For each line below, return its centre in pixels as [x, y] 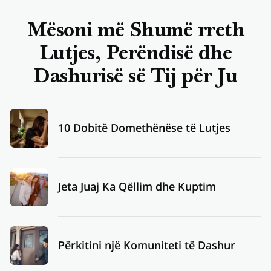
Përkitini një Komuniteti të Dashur [147, 245]
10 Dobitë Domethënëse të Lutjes [144, 128]
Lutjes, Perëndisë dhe [135, 54]
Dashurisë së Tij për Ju [135, 77]
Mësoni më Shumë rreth [135, 31]
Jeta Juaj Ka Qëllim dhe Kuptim [137, 187]
